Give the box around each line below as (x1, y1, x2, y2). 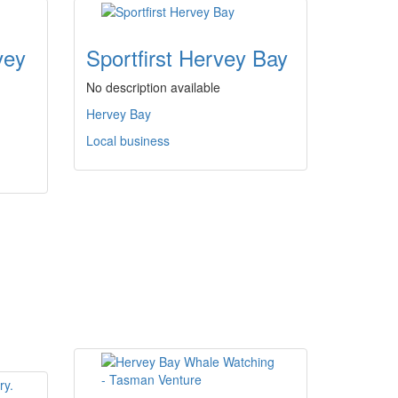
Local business (86, 131, 170, 149)
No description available (86, 78, 220, 96)
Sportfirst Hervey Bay (86, 42, 288, 73)
